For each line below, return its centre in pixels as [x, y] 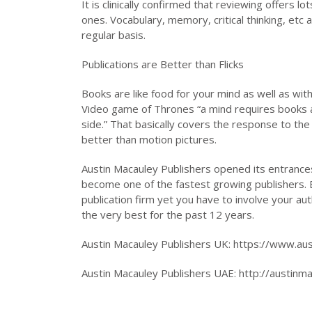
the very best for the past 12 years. [168, 214]
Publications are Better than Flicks [163, 64]
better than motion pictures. [149, 139]
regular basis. [114, 34]
